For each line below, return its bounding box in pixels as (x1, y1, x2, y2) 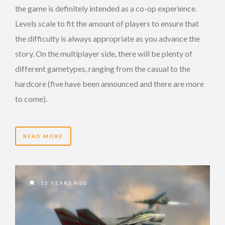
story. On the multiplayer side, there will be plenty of (15, 49, 192, 59)
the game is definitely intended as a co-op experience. (15, 4, 197, 14)
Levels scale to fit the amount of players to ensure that (15, 19, 199, 29)
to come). (15, 94, 47, 104)
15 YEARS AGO (39, 179, 87, 186)
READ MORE (23, 133, 63, 140)
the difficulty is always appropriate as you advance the (15, 34, 200, 44)
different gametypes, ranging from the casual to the (15, 64, 190, 74)
